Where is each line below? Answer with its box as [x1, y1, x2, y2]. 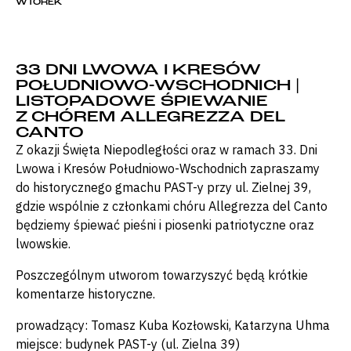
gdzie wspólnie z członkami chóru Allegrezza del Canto [16, 198, 327, 215]
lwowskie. [16, 236, 71, 252]
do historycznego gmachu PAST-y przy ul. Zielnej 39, [16, 179, 311, 196]
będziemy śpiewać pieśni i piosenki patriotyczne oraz [16, 217, 314, 233]
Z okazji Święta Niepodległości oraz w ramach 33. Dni [16, 142, 317, 158]
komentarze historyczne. [16, 286, 155, 302]
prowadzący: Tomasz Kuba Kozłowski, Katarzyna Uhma [16, 317, 330, 334]
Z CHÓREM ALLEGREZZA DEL [16, 107, 285, 127]
